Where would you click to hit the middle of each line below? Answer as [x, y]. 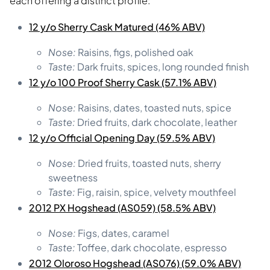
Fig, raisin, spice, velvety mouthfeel [156, 192]
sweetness [73, 177]
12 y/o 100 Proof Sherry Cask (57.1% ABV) [123, 82]
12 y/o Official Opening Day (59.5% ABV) [122, 137]
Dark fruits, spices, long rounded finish [162, 66]
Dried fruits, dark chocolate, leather [156, 122]
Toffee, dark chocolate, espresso [151, 247]
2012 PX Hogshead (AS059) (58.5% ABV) [122, 207]
